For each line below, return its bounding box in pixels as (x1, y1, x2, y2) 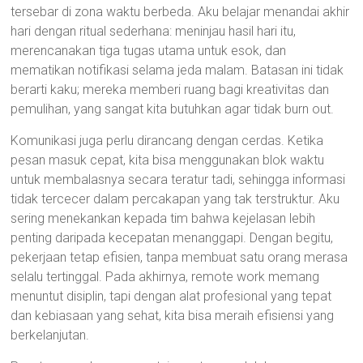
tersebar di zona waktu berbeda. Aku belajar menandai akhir (11, 4, 350, 19)
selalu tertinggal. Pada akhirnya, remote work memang (11, 269, 320, 284)
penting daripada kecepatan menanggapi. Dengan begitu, (11, 230, 334, 246)
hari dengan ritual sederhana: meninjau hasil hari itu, (11, 23, 297, 39)
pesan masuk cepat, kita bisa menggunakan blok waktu (11, 152, 325, 168)
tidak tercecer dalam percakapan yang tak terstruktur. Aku (11, 191, 340, 207)
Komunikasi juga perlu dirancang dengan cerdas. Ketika (11, 133, 324, 148)
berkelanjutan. (11, 327, 90, 343)
